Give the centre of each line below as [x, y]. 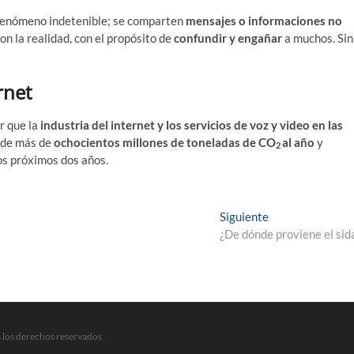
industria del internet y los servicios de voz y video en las [192, 124]
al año [298, 142]
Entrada [289, 215]
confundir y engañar [228, 38]
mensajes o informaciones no [264, 20]
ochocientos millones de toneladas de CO [165, 142]
